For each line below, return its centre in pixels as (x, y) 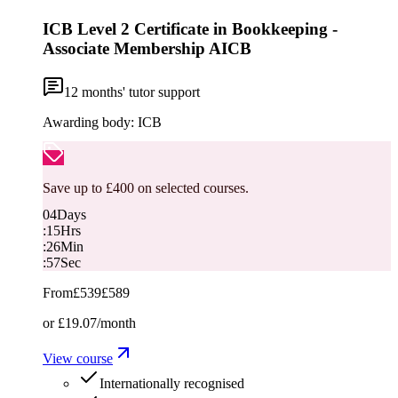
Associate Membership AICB (147, 49)
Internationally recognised (172, 384)
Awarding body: (88, 123)
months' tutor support (139, 92)
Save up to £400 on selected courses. (146, 188)
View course (78, 359)
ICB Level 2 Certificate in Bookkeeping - (190, 29)
